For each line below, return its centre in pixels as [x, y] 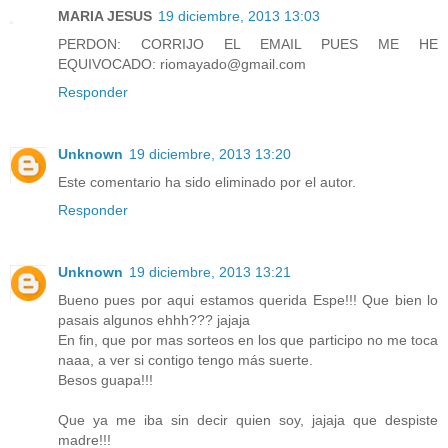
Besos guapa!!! [105, 379]
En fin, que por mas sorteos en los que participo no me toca [248, 339]
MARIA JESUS [105, 16]
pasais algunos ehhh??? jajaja [154, 319]
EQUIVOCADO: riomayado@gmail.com [182, 64]
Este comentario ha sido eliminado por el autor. [207, 182]
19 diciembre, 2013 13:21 [210, 271]
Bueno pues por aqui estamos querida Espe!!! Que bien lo [248, 299]
